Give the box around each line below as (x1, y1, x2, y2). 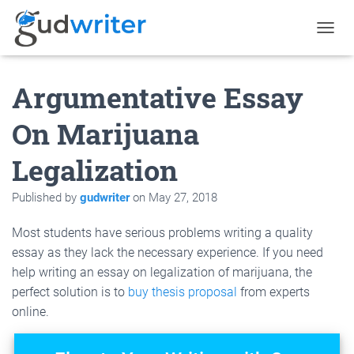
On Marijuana (12, 114, 199, 153)
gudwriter (80, 190, 130, 205)
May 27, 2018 (149, 190, 217, 205)
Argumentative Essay (12, 77, 303, 116)
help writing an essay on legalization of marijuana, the (12, 264, 312, 280)
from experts (237, 284, 310, 299)
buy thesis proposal (128, 284, 237, 299)
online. (12, 303, 49, 319)
